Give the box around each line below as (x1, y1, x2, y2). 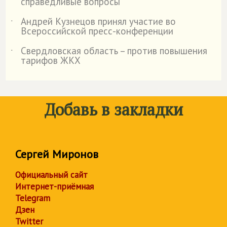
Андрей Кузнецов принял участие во (21, 15, 176, 27)
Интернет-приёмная (15, 180, 94, 192)
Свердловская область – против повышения (21, 44, 207, 57)
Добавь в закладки (44, 98, 183, 120)
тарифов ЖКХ (21, 54, 81, 66)
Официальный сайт (15, 169, 88, 180)
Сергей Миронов (15, 146, 98, 161)
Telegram (15, 192, 50, 204)
